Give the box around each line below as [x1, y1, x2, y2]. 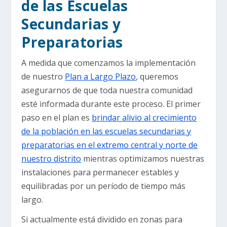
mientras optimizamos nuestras [81, 153, 205, 165]
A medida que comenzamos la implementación [21, 57, 196, 69]
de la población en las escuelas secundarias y [21, 126, 192, 137]
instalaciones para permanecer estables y [21, 167, 179, 178]
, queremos [136, 71, 179, 83]
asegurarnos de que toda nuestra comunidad [21, 85, 193, 96]
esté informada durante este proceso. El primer [21, 98, 201, 110]
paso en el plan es [21, 112, 92, 124]
